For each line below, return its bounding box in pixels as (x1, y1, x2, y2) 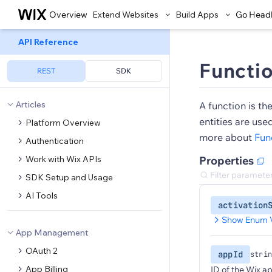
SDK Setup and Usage (25, 172, 113, 183)
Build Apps (175, 9, 219, 20)
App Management (16, 227, 89, 238)
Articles (16, 99, 46, 110)
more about (199, 131, 254, 143)
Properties (199, 154, 254, 168)
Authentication (25, 135, 84, 146)
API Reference (18, 36, 78, 47)
